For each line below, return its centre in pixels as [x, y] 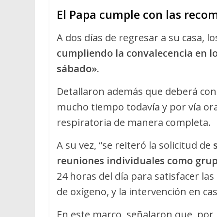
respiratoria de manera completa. [134, 123]
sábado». [78, 69]
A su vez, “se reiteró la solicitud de [135, 145]
